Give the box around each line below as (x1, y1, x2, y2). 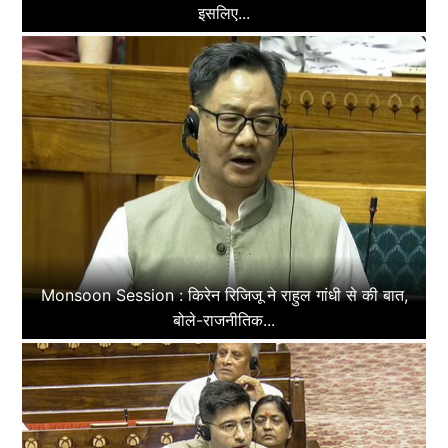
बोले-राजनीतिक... (173, 309, 275, 330)
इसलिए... (198, 2, 250, 23)
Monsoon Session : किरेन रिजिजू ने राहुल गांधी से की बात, (40, 284, 408, 305)
